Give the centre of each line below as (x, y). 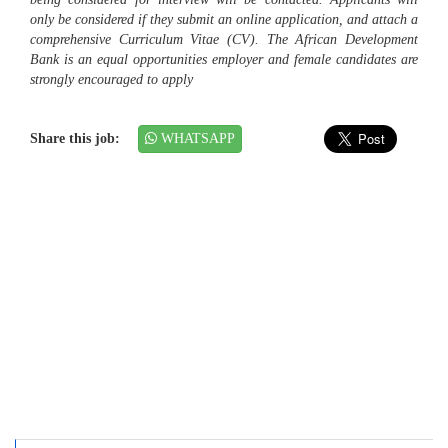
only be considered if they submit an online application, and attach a (224, 20)
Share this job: (79, 139)
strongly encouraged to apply (111, 80)
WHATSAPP (196, 139)
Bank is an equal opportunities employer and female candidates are (224, 60)
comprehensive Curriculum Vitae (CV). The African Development (224, 40)
